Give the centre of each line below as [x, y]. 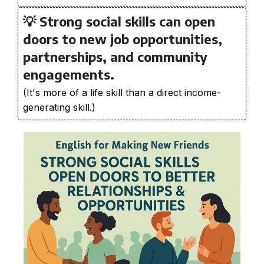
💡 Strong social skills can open [119, 22]
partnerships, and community [115, 57]
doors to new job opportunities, [123, 39]
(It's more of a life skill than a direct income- [122, 93]
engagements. [69, 75]
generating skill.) [59, 108]
